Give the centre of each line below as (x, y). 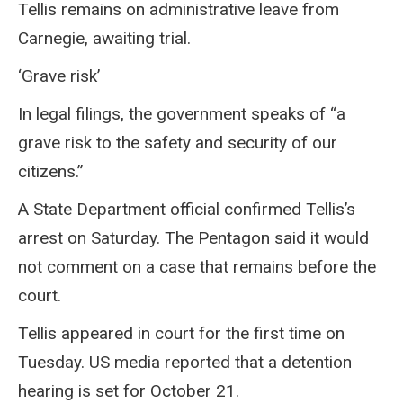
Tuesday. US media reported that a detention (185, 362)
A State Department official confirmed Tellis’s (187, 209)
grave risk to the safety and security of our (178, 142)
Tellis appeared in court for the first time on (181, 333)
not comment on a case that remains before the (197, 266)
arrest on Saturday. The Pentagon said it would (193, 237)
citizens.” (51, 171)
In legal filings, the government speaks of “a (182, 113)
